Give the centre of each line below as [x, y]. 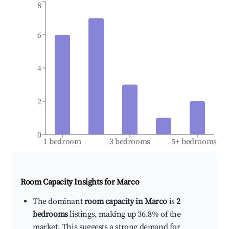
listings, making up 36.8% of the [124, 214]
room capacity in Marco [126, 202]
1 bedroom [62, 142]
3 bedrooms [130, 142]
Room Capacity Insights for [69, 182]
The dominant [59, 202]
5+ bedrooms [194, 142]
